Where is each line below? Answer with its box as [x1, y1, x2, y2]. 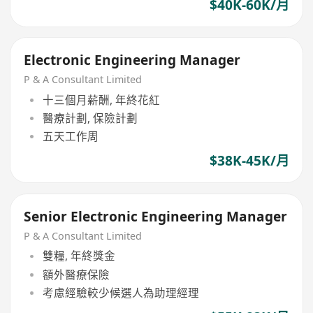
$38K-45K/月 [209, 152, 289, 170]
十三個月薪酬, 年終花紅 [42, 92, 160, 108]
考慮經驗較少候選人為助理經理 [42, 284, 199, 300]
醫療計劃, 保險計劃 [42, 110, 138, 126]
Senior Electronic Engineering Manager [24, 207, 288, 226]
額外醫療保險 [42, 266, 110, 282]
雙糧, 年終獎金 [42, 248, 115, 264]
